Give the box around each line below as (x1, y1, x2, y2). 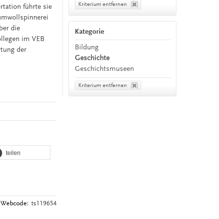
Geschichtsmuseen (75, 64, 134, 73)
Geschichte (75, 53, 110, 62)
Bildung (75, 43, 99, 51)
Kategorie (75, 27, 105, 36)
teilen (5, 149, 21, 156)
